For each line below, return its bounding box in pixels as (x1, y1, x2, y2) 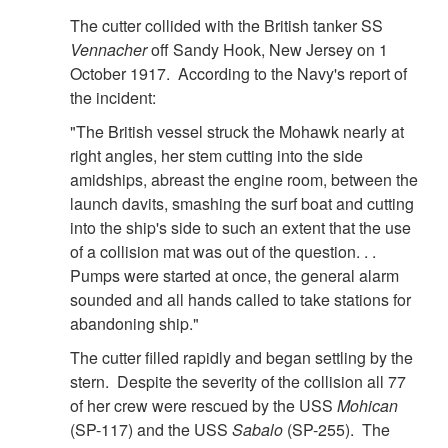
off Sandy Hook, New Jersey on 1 (147, 38, 388, 62)
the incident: (70, 86, 156, 110)
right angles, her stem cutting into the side (70, 144, 363, 168)
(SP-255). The (283, 418, 390, 442)
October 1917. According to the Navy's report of (70, 62, 407, 86)
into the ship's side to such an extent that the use (70, 216, 411, 240)
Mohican (337, 394, 398, 418)
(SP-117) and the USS (70, 418, 232, 442)
